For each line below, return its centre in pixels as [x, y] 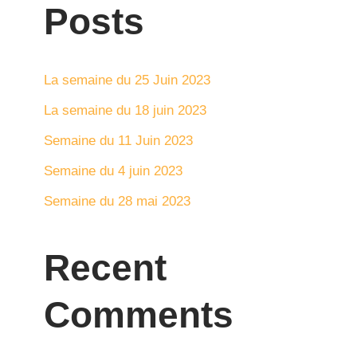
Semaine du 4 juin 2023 [113, 171]
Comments [139, 315]
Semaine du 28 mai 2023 [117, 201]
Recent [105, 268]
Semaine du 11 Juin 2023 [118, 141]
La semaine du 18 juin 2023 [125, 110]
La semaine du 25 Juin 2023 [127, 80]
